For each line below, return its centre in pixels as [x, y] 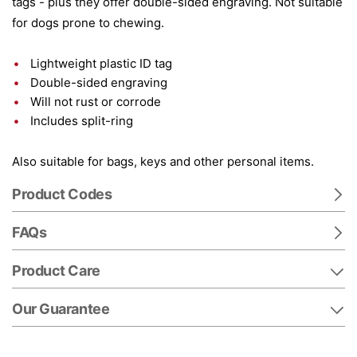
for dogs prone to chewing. [88, 23]
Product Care [56, 271]
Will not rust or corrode [96, 102]
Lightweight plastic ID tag [101, 63]
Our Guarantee [61, 309]
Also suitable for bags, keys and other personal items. [163, 161]
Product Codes [62, 194]
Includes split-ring [82, 121]
